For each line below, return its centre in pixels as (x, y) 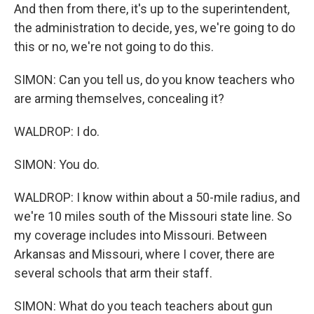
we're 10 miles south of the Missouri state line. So (153, 216)
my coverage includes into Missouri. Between (141, 235)
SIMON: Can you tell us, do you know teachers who (154, 80)
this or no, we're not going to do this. (114, 47)
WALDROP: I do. (57, 131)
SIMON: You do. (57, 164)
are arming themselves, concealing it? (119, 98)
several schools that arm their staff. (113, 273)
